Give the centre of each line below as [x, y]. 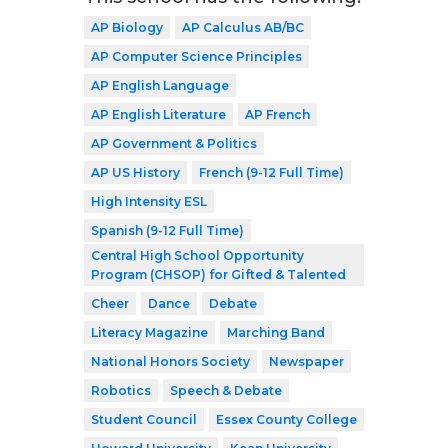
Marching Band [276, 332]
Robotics [121, 390]
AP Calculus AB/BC [243, 27]
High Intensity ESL [149, 201]
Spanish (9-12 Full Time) [167, 230]
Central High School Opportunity [197, 255]
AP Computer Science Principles [196, 56]
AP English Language [160, 85]
